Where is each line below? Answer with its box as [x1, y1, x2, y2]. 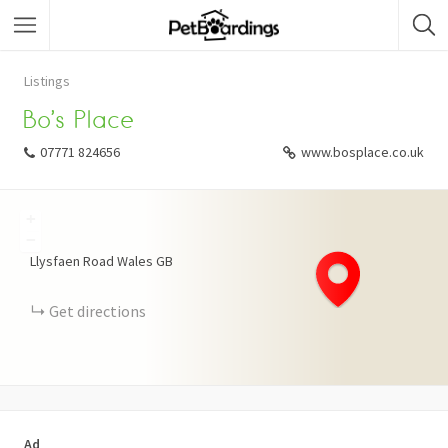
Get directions [49, 301, 146, 321]
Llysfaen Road [30, 252, 114, 270]
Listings [24, 72, 70, 90]
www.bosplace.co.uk [301, 143, 424, 161]
